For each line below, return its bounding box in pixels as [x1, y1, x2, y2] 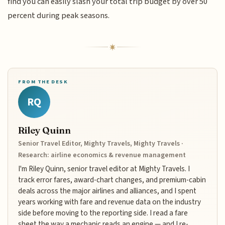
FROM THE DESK [18, 78, 68, 86]
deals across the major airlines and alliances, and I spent [18, 185, 197, 196]
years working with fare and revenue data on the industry [18, 196, 201, 207]
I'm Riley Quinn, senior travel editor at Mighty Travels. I [18, 163, 190, 174]
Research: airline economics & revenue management [18, 150, 186, 160]
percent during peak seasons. [8, 10, 110, 22]
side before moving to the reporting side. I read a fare [18, 207, 188, 218]
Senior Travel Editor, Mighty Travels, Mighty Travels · [18, 138, 184, 149]
